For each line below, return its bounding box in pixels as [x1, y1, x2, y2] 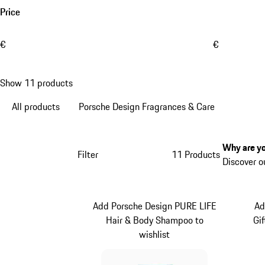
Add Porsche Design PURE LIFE [92, 199, 216, 214]
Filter [77, 147, 98, 161]
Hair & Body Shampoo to [105, 213, 203, 228]
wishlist [139, 227, 170, 242]
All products [12, 99, 60, 114]
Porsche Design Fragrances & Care [79, 99, 215, 114]
